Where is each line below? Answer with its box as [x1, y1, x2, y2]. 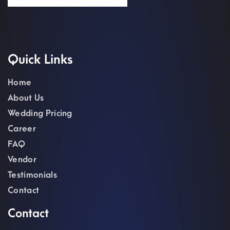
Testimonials [8, 170, 57, 180]
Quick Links [8, 52, 73, 67]
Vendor [8, 155, 36, 165]
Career [8, 124, 36, 134]
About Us [8, 93, 44, 103]
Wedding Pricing [8, 109, 72, 119]
